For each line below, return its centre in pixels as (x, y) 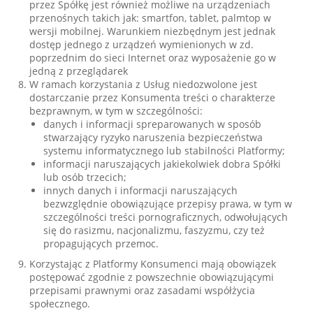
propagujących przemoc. (101, 243)
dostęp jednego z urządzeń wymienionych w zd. (142, 44)
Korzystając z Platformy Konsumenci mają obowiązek (153, 264)
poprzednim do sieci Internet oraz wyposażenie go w (153, 58)
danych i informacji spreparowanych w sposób (153, 124)
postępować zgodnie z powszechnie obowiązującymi (152, 277)
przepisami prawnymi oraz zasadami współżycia (143, 290)
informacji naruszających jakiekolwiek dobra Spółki (162, 164)
